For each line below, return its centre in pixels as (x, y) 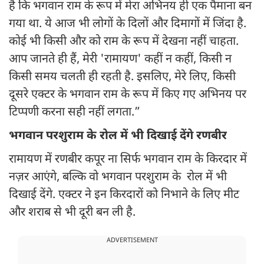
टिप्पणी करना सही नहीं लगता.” (75, 113)
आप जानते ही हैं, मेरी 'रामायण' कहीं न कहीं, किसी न (120, 60)
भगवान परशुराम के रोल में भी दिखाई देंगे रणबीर (119, 136)
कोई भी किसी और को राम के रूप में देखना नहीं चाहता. (124, 42)
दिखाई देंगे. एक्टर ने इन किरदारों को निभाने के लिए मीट (124, 195)
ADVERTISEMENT (132, 241)
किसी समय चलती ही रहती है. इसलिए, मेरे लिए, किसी (122, 77)
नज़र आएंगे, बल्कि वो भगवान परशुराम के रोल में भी (118, 178)
